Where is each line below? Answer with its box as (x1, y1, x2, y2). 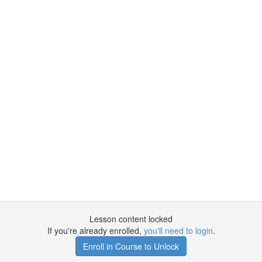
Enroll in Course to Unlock (83, 240, 179, 252)
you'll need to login (143, 225, 213, 236)
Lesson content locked (89, 213, 173, 225)
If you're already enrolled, (47, 225, 144, 236)
